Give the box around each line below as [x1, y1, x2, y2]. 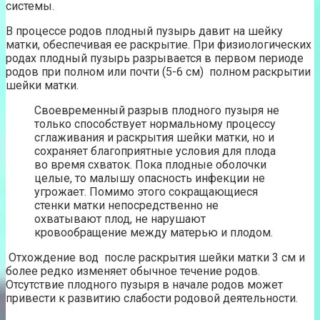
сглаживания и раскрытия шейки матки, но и [34, 130, 274, 144]
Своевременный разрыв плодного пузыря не [34, 103, 279, 117]
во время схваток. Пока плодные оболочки [34, 157, 266, 171]
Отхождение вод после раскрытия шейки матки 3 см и [6, 250, 305, 264]
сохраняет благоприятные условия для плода [34, 144, 276, 158]
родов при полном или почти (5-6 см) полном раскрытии [6, 64, 311, 79]
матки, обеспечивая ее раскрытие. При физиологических [6, 37, 311, 51]
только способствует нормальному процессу [34, 116, 276, 131]
